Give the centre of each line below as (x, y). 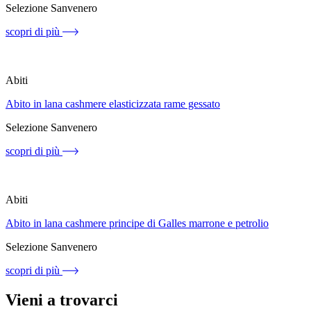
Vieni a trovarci (62, 300)
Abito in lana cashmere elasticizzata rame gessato (113, 103)
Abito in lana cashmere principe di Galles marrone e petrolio (137, 223)
